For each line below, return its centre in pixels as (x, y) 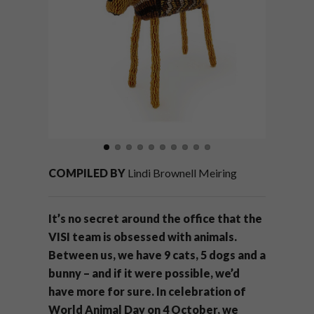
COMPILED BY (87, 173)
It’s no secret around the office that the (155, 218)
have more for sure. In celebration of (147, 291)
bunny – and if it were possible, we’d (144, 273)
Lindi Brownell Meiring (181, 173)
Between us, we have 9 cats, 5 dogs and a (157, 255)
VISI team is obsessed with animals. (143, 237)
